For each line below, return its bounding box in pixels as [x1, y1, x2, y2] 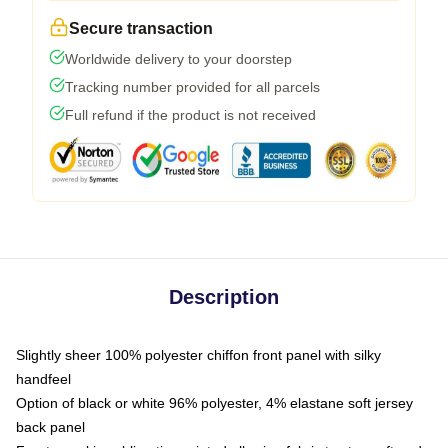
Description [169, 286, 279, 308]
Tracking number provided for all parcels [65, 79, 320, 95]
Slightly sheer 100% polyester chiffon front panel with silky [16, 347, 381, 363]
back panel [16, 419, 85, 435]
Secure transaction [69, 20, 213, 37]
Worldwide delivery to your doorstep [65, 51, 292, 67]
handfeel [16, 371, 71, 387]
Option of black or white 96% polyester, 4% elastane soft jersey [16, 395, 413, 411]
